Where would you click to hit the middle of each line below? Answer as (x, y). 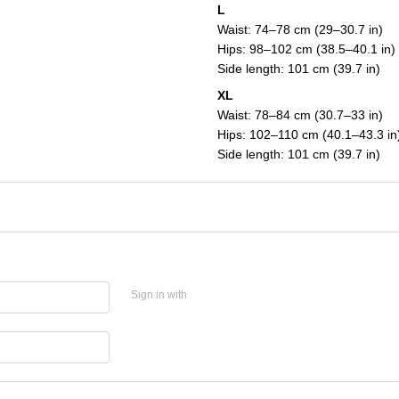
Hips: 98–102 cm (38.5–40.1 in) (306, 49)
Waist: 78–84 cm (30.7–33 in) (300, 115)
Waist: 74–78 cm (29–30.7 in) (300, 29)
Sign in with (159, 294)
